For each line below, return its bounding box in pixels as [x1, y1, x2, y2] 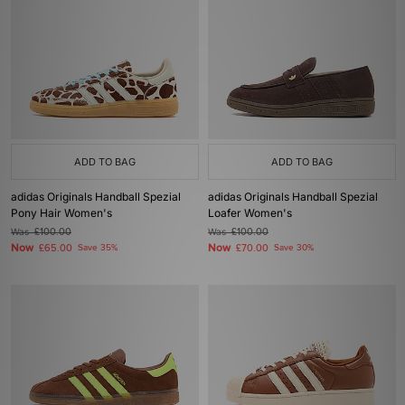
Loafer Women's [208, 206, 292, 220]
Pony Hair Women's [11, 206, 112, 220]
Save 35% [78, 242, 118, 253]
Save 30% [274, 242, 314, 253]
